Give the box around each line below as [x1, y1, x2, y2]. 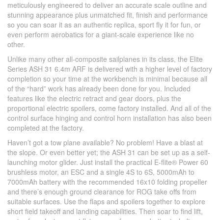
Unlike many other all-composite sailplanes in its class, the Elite [7, 54, 203, 64]
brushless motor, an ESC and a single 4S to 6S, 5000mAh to [7, 167, 194, 177]
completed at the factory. [7, 123, 84, 133]
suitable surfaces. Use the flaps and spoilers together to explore [7, 196, 205, 207]
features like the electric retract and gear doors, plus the [7, 93, 181, 104]
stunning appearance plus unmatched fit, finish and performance [7, 10, 208, 20]
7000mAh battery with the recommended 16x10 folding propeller [7, 177, 207, 187]
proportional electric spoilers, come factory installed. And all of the [7, 103, 211, 113]
